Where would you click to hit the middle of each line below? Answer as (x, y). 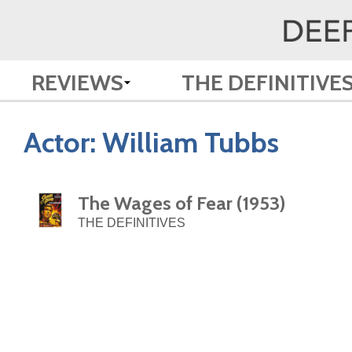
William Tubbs (191, 142)
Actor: (63, 142)
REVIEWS (77, 82)
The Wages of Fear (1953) (182, 203)
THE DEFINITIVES (132, 223)
